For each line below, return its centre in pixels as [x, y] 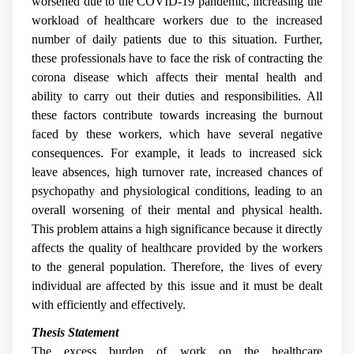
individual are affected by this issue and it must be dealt [177, 285]
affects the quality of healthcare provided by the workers [177, 247]
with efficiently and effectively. [109, 304]
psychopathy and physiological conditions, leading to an [177, 190]
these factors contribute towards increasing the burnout [177, 115]
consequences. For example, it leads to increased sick [177, 153]
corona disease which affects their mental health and [177, 77]
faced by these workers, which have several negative [177, 134]
